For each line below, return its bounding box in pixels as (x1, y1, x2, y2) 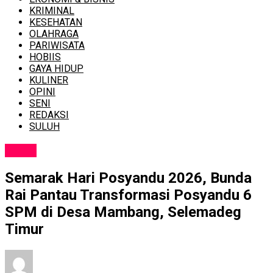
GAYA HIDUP (29, 63, 83, 75)
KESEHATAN (29, 16, 82, 29)
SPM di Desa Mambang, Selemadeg (5, 204, 241, 221)
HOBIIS (29, 51, 61, 63)
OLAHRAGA (29, 28, 79, 40)
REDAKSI (29, 109, 69, 121)
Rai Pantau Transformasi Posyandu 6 (5, 186, 252, 204)
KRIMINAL (29, 5, 74, 17)
